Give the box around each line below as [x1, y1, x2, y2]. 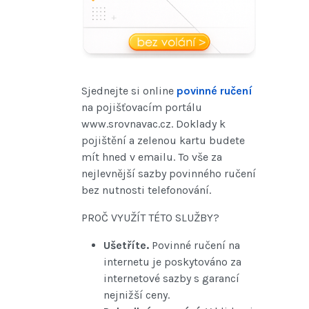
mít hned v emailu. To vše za [81, 150, 222, 163]
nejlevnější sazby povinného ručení [81, 166, 256, 180]
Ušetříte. [103, 238, 149, 252]
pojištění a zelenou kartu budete [81, 133, 245, 147]
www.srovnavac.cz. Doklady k [81, 117, 226, 130]
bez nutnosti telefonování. [81, 183, 211, 197]
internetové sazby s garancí [103, 271, 239, 285]
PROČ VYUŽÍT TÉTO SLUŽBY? [81, 210, 219, 224]
